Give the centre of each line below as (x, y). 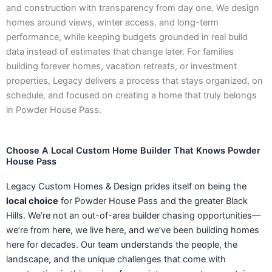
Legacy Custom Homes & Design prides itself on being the (126, 186)
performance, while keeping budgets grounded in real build (127, 37)
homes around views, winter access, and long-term (112, 23)
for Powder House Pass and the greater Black (153, 201)
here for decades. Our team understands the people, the (122, 244)
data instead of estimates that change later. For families (120, 52)
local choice (32, 201)
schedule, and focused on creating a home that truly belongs (131, 96)
